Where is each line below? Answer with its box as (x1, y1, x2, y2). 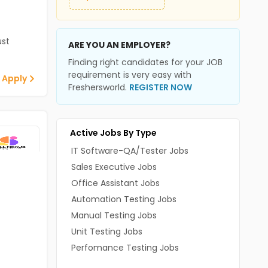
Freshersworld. (68, 81, 129, 93)
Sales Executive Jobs (71, 161, 157, 173)
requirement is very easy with (68, 69, 191, 81)
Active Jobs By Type (69, 127, 157, 139)
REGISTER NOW (129, 81, 192, 93)
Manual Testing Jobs (71, 209, 157, 221)
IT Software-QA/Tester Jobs (71, 145, 188, 157)
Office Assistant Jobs (71, 177, 160, 189)
